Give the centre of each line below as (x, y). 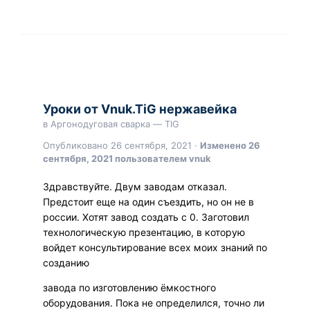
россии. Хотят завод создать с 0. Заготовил (146, 217)
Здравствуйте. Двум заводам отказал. (135, 186)
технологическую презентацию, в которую (144, 232)
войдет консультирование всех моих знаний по (155, 247)
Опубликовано (77, 145)
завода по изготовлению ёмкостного (129, 287)
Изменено (224, 145)
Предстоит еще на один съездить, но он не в (148, 201)
